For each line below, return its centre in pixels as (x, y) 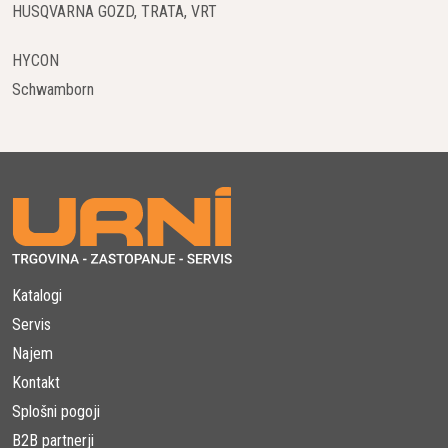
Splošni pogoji (56, 412)
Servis (31, 325)
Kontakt (36, 383)
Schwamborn (53, 90)
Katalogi (37, 296)
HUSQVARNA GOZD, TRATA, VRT (114, 12)
